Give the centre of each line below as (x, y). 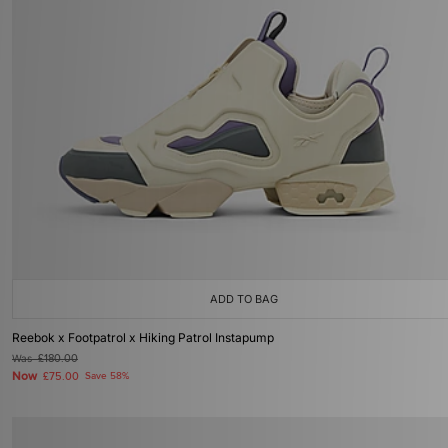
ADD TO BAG (244, 299)
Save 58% (107, 376)
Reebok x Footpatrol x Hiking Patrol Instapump (143, 337)
